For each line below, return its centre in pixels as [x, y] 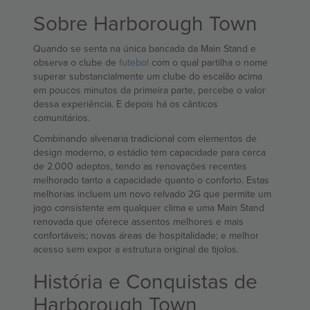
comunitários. [62, 118]
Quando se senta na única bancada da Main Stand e [145, 49]
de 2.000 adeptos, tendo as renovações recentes [140, 166]
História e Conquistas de [145, 281]
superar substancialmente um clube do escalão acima [148, 76]
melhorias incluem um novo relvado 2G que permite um [152, 194]
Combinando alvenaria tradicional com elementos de [145, 139]
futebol [134, 63]
